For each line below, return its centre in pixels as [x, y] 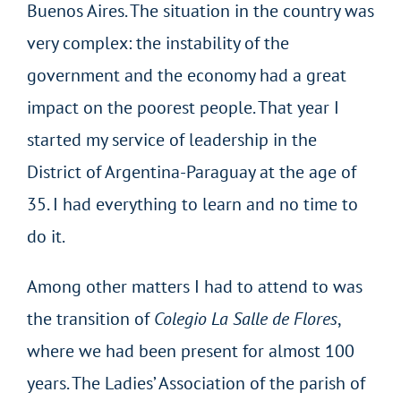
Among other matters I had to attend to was [194, 286]
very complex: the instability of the [158, 43]
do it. [46, 236]
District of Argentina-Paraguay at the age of [191, 171]
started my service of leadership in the [171, 139]
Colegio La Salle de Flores [245, 318]
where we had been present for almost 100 [190, 350]
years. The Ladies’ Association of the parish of [196, 383]
